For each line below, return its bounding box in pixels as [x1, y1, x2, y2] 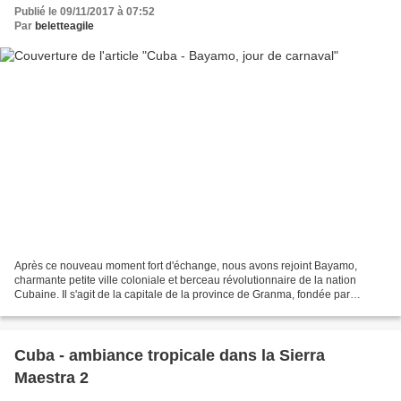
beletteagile [35, 20, 94, 33]
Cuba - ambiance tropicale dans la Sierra [14, 346, 325, 364]
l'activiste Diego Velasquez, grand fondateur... [14, 302, 235, 315]
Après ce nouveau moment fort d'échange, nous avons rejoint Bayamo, [14, 259, 357, 272]
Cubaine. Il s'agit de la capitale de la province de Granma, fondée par [14, 287, 350, 301]
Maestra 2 [14, 368, 89, 387]
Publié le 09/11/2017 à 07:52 [14, 5, 155, 19]
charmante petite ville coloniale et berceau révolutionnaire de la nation [14, 273, 356, 286]
